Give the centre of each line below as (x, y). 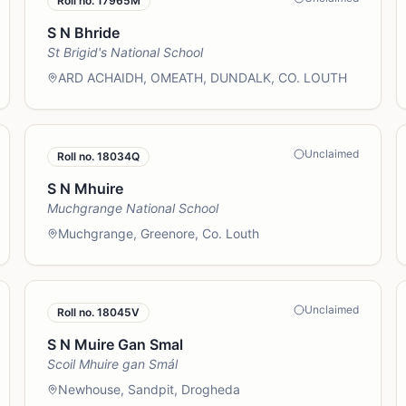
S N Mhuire (85, 188)
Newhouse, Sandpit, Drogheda (149, 389)
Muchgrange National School (132, 208)
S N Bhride (83, 33)
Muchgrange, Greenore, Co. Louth (158, 233)
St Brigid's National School (125, 52)
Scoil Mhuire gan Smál (112, 364)
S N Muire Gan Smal (115, 344)
